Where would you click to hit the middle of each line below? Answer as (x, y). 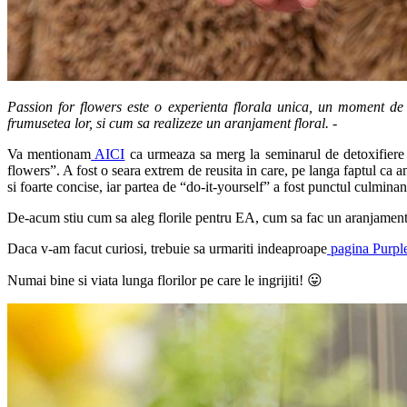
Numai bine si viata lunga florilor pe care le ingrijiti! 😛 (165, 280)
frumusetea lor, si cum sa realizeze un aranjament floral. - (172, 123)
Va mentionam (50, 154)
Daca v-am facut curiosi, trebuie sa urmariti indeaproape (167, 248)
